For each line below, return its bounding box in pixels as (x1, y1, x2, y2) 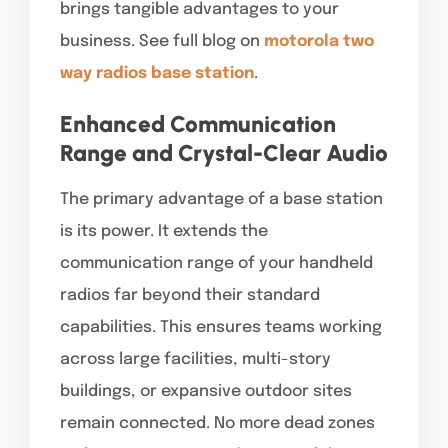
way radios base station (60, 64, 254, 82)
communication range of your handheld (60, 254, 373, 272)
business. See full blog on (60, 32, 264, 50)
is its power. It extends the (60, 222, 268, 240)
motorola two (264, 32, 374, 50)
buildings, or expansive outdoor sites (60, 382, 352, 400)
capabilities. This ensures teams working (60, 318, 382, 336)
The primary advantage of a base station (60, 190, 383, 208)
